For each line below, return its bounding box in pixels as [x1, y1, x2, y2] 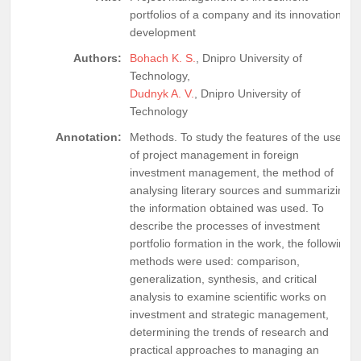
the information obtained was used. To [130, 201, 324, 214]
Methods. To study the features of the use [130, 130, 342, 143]
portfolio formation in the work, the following [130, 236, 351, 250]
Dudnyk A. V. [130, 86, 194, 100]
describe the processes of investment [130, 218, 320, 232]
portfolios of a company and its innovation [130, 7, 342, 21]
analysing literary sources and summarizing [130, 183, 351, 197]
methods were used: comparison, [130, 254, 300, 268]
